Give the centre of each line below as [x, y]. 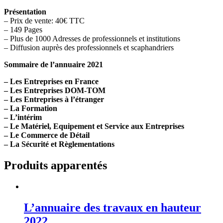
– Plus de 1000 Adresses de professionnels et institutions [92, 39]
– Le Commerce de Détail [47, 135]
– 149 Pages [23, 30]
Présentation [25, 12]
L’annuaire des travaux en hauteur [112, 207]
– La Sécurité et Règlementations [59, 144]
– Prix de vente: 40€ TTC [44, 21]
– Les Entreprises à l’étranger [54, 100]
